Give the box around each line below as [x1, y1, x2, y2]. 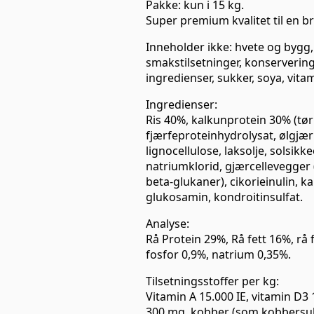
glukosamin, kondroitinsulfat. [146, 189, 303, 205]
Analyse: [146, 215, 189, 231]
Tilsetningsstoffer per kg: [146, 273, 279, 289]
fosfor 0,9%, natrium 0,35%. [146, 246, 291, 262]
